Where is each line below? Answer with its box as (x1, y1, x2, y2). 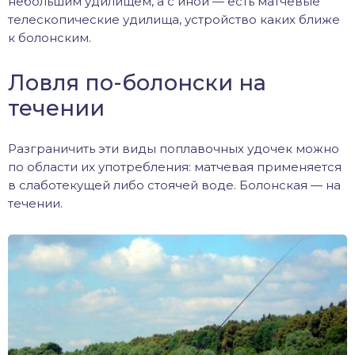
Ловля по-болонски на (8, 69, 266, 96)
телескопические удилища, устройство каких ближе (8, 11, 340, 27)
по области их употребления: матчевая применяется (8, 158, 342, 174)
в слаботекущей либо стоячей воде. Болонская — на (8, 177, 341, 193)
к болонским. (8, 29, 91, 45)
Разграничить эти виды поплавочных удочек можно (8, 140, 339, 156)
